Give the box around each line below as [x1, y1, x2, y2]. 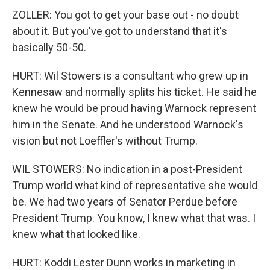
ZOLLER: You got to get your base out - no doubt [12, 8, 239, 21]
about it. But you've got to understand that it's [12, 25, 227, 37]
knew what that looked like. [12, 228, 140, 240]
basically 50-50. [12, 41, 86, 54]
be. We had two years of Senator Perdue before [12, 195, 237, 208]
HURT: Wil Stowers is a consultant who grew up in [12, 69, 248, 82]
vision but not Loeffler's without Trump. [12, 134, 198, 147]
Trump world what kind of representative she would [12, 179, 257, 192]
